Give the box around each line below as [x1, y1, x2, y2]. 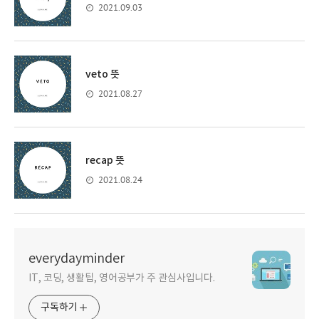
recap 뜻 [85, 155, 125, 167]
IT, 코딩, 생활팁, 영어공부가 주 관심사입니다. [28, 273, 216, 284]
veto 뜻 [85, 68, 120, 80]
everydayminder [28, 251, 125, 266]
